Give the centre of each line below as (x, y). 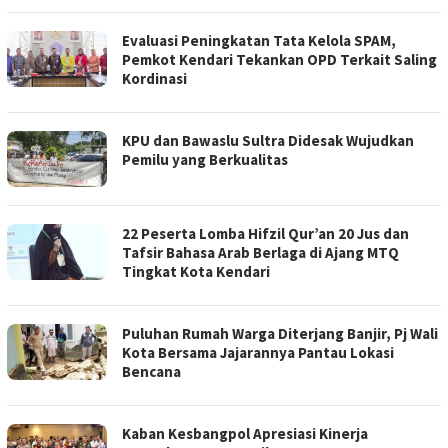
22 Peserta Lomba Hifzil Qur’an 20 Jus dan (265, 234)
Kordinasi (154, 79)
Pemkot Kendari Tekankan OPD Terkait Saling (279, 60)
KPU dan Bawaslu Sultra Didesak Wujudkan (268, 141)
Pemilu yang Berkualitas (205, 160)
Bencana (151, 372)
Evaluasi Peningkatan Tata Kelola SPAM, (259, 41)
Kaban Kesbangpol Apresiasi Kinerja (245, 434)
